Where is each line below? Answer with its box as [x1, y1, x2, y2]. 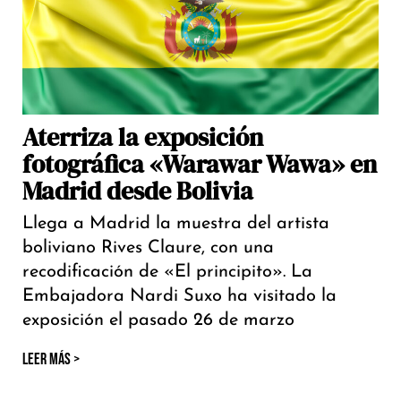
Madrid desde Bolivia [22, 174, 253, 209]
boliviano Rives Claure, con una [22, 239, 274, 258]
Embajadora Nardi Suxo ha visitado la [22, 287, 337, 306]
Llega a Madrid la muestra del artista [22, 215, 329, 234]
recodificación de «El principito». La [22, 263, 312, 282]
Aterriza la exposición [22, 120, 263, 155]
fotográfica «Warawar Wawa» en [22, 147, 377, 182]
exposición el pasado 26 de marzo [22, 311, 294, 330]
